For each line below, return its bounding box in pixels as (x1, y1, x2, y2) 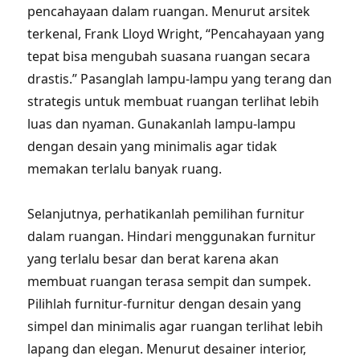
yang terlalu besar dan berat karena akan (27, 250, 280, 268)
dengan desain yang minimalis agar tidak (27, 137, 278, 155)
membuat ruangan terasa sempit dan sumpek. (27, 272, 312, 290)
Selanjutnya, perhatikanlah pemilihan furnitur (27, 205, 305, 223)
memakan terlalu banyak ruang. (27, 160, 223, 178)
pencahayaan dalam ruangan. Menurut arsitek (27, 2, 311, 20)
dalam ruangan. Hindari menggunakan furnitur (27, 227, 317, 245)
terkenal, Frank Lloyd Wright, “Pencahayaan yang (27, 25, 325, 43)
